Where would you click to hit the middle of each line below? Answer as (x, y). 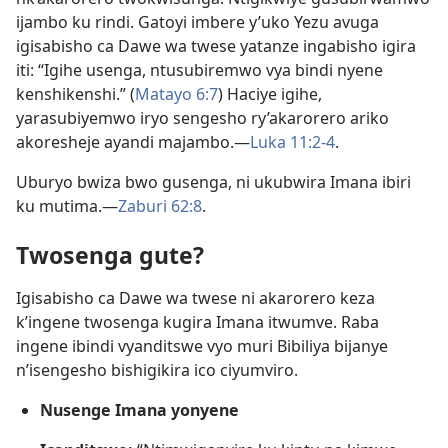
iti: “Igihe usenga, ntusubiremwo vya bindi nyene (199, 69)
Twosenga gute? (110, 254)
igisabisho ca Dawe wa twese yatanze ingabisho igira (216, 45)
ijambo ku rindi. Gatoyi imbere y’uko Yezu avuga (197, 21)
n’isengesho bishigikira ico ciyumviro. (157, 369)
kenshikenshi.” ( (75, 93)
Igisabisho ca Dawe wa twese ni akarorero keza (195, 297)
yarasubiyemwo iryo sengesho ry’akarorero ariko (202, 117)
